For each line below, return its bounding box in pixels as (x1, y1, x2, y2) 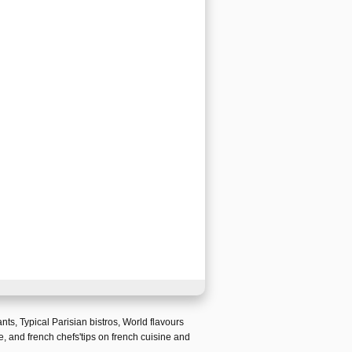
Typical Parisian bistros (20, 317, 118, 328)
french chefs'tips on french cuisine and (27, 332, 190, 343)
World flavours (123, 317, 184, 328)
